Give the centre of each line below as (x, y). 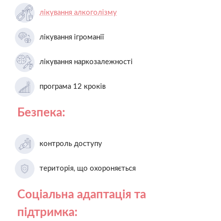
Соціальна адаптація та (82, 195)
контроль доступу (71, 144)
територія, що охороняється (88, 168)
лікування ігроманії (72, 37)
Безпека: (41, 113)
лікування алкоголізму (78, 12)
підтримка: (47, 212)
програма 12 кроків (73, 86)
